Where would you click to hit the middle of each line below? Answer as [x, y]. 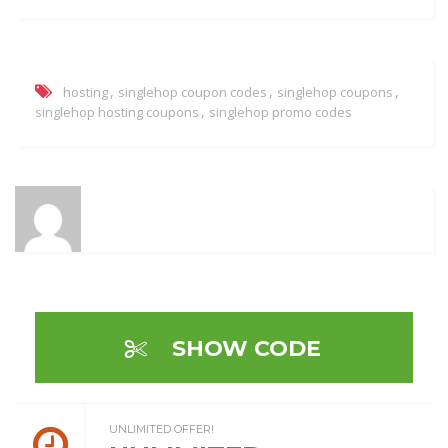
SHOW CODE [243, 349]
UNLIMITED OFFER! [161, 428]
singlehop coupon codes [192, 92]
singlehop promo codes [280, 112]
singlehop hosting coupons [117, 112]
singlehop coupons [335, 92]
